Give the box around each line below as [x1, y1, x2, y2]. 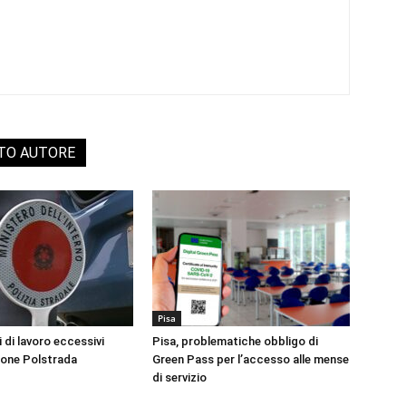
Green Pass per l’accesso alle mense [152, 353, 349, 366]
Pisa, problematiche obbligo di [152, 334, 318, 348]
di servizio [152, 371, 207, 384]
